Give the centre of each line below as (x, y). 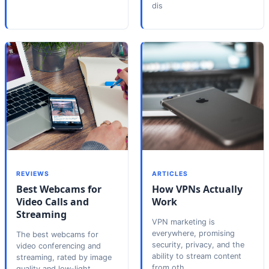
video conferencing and (59, 246)
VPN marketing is (183, 222)
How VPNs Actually (197, 189)
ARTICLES (170, 174)
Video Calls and (53, 201)
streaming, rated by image (64, 257)
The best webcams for (57, 234)
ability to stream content (197, 256)
